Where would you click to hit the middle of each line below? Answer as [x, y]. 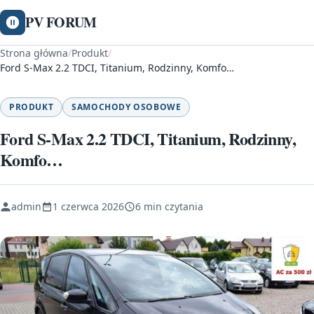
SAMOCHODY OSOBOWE [127, 107]
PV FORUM [61, 22]
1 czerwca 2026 [88, 206]
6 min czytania [169, 206]
